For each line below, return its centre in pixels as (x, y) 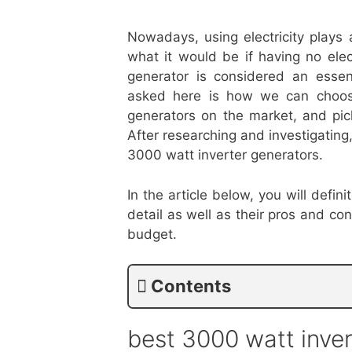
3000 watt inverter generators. (225, 155)
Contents (191, 286)
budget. (152, 234)
